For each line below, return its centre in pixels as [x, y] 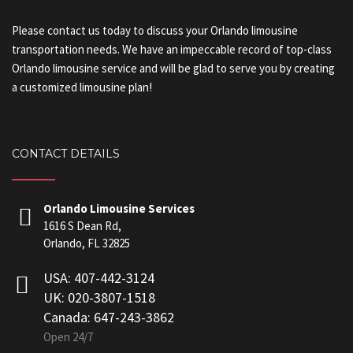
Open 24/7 [68, 337]
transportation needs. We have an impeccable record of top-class [172, 50]
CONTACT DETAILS [66, 154]
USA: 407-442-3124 [99, 278]
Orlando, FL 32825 [87, 243]
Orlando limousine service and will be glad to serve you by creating [173, 69]
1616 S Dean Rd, [82, 226]
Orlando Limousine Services [119, 209]
